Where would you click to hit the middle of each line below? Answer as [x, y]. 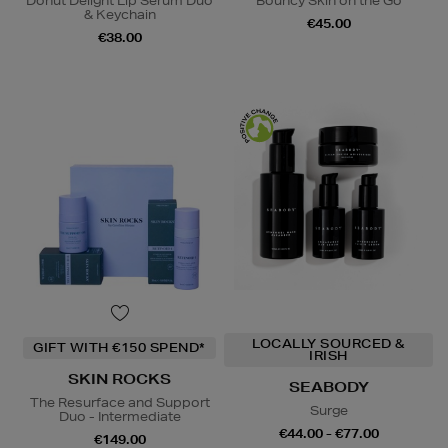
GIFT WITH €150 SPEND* [119, 348]
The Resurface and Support [119, 403]
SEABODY [328, 387]
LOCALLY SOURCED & [328, 344]
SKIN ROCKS [119, 379]
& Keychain [119, 15]
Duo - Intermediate [119, 417]
